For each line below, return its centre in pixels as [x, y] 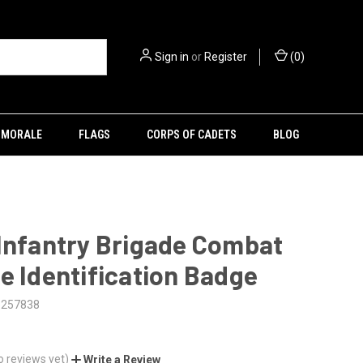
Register [226, 56]
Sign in [172, 56]
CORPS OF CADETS [191, 135]
